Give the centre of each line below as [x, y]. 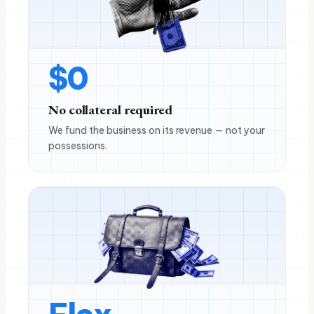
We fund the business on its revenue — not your [157, 130]
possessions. [78, 145]
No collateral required [110, 109]
